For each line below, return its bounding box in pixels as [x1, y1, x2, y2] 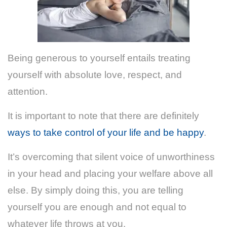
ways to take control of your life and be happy [8, 127, 204, 138]
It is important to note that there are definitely [8, 110, 199, 121]
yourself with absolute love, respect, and [8, 69, 182, 80]
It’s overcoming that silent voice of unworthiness [8, 151, 215, 162]
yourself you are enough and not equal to [8, 201, 186, 212]
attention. [8, 86, 48, 97]
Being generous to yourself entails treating [8, 52, 191, 63]
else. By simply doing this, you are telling [8, 184, 183, 196]
